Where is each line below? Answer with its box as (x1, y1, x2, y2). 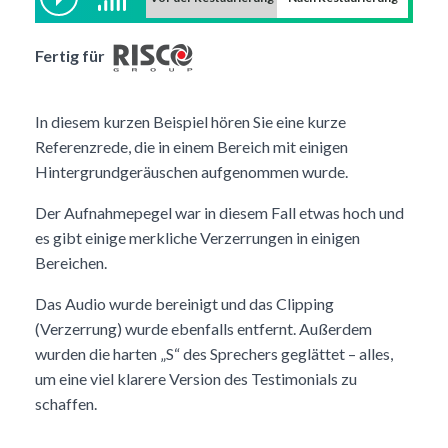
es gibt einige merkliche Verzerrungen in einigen (35, 228, 360, 248)
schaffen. (35, 394, 97, 414)
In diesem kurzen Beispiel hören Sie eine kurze (35, 112, 346, 132)
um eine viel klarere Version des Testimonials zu (35, 369, 357, 389)
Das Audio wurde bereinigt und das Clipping (35, 294, 334, 314)
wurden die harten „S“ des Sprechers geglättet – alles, (35, 344, 393, 364)
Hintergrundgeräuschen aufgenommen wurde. (35, 162, 348, 182)
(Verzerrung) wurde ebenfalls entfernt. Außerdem (35, 319, 372, 339)
